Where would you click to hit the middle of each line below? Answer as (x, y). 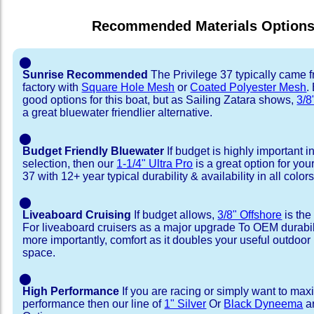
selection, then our (70, 163)
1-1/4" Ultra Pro (155, 163)
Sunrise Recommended (86, 74)
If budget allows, (175, 214)
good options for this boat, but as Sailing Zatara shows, (160, 100)
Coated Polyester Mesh (248, 87)
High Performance (71, 291)
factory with (52, 87)
